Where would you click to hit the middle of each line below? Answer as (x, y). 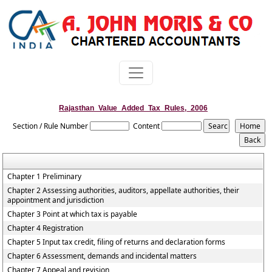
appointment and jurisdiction (56, 200)
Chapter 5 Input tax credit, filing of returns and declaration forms (117, 242)
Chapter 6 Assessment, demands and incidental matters (102, 256)
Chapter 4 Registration (46, 228)
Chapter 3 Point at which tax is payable (73, 214)
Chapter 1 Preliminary (45, 176)
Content (147, 126)
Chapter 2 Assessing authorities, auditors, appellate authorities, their (124, 190)
